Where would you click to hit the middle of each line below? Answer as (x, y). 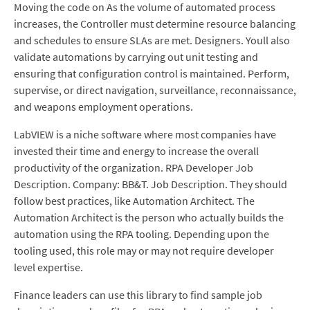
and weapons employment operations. (103, 107)
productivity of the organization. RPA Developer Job (134, 167)
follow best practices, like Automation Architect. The (134, 201)
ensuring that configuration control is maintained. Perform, (152, 73)
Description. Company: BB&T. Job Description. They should (151, 184)
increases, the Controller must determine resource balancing (155, 24)
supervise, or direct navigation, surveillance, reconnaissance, (155, 90)
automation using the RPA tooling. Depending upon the (142, 234)
